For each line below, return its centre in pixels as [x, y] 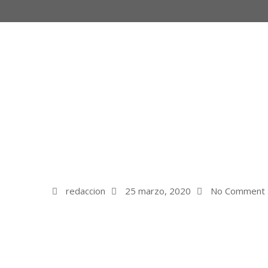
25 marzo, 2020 [157, 191]
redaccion [84, 191]
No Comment [237, 191]
